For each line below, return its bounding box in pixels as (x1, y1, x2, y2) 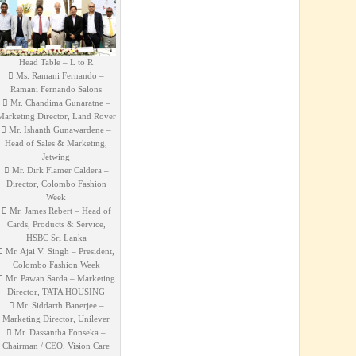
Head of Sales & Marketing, (5, 138, 107, 148)
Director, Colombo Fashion (6, 179, 106, 188)
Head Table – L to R (19, 57, 93, 67)
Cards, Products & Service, (6, 219, 106, 229)
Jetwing (42, 152, 70, 161)
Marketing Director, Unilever (2, 314, 110, 323)
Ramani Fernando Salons (10, 84, 102, 94)
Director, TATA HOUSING (7, 287, 105, 296)
